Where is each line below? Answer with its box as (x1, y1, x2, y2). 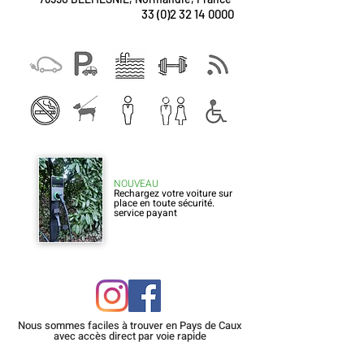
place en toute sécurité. (114, 196, 217, 210)
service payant (114, 206, 177, 220)
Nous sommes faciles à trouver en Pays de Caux (18, 318, 242, 333)
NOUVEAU (114, 176, 158, 191)
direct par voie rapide (106, 328, 206, 344)
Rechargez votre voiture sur (114, 186, 232, 201)
